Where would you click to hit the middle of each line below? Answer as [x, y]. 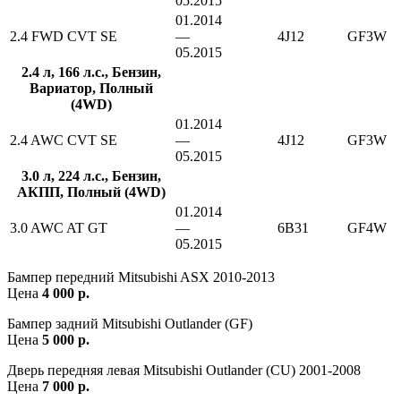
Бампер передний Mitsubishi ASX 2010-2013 [141, 277]
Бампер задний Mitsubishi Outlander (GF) [130, 323]
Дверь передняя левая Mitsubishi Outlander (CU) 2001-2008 [184, 370]
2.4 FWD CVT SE [64, 36]
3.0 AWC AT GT [59, 227]
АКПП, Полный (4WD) [91, 192]
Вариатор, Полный [91, 88]
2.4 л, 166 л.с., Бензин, [91, 72]
